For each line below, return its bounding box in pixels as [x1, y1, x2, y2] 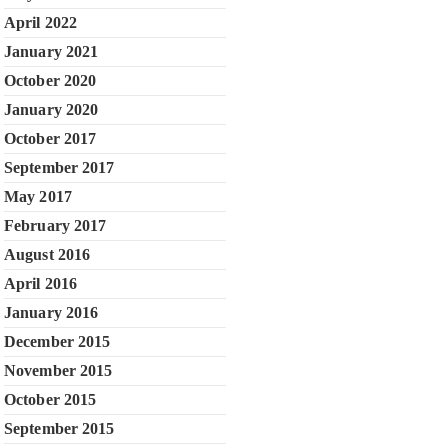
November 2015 [4, 362, 113, 379]
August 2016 [4, 246, 91, 263]
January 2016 [4, 304, 99, 321]
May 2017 [4, 188, 72, 205]
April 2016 [4, 275, 77, 292]
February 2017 [4, 217, 107, 234]
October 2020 [4, 72, 97, 89]
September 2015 [4, 420, 115, 437]
